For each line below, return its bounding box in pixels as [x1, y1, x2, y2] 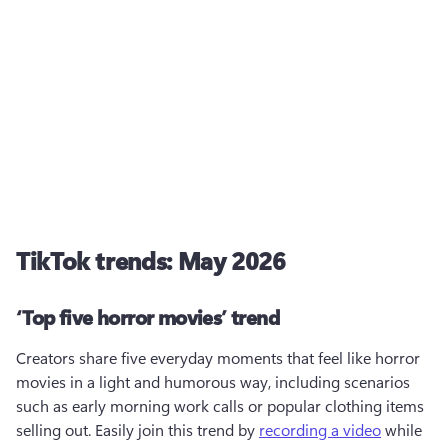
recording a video [259, 419, 381, 440]
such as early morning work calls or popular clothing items [16, 395, 424, 416]
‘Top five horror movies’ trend [16, 303, 279, 330]
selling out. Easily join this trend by [16, 419, 259, 440]
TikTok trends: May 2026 [16, 244, 286, 276]
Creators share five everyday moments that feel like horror [16, 347, 420, 368]
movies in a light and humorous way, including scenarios [16, 371, 410, 392]
